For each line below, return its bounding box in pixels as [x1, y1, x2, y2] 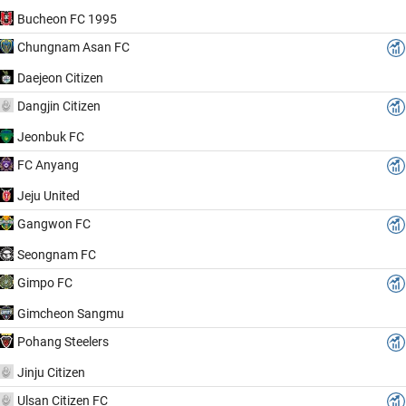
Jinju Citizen [17, 364, 85, 380]
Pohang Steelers [17, 333, 109, 349]
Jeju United [17, 188, 80, 203]
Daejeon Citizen [17, 70, 103, 85]
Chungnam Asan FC [17, 39, 130, 54]
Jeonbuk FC [17, 129, 84, 144]
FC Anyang [17, 157, 79, 172]
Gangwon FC [17, 216, 91, 231]
